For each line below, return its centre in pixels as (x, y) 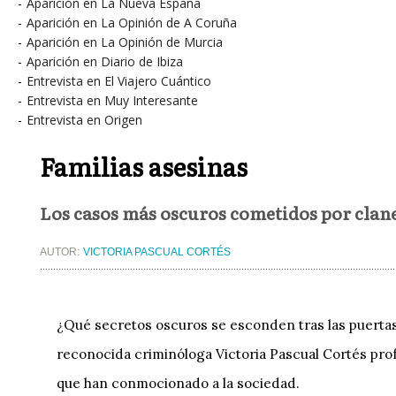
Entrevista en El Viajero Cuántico (119, 81)
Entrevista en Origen (84, 120)
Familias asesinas (144, 166)
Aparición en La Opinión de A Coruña (132, 23)
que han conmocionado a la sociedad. (179, 384)
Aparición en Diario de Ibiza (105, 61)
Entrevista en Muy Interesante (112, 100)
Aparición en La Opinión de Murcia (125, 42)
